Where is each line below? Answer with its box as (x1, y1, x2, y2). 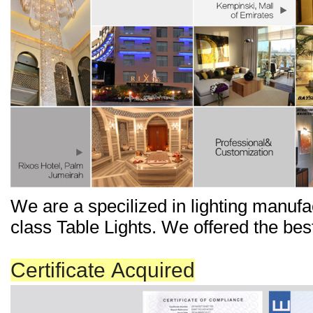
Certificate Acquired (10, 259, 195, 282)
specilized (88, 196, 172, 216)
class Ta (10, 217, 75, 237)
